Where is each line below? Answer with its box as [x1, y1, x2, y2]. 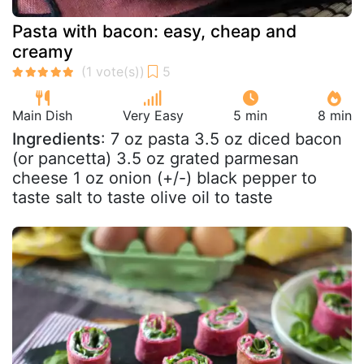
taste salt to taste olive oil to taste [12, 187, 273, 207]
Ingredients [12, 128, 101, 149]
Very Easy [122, 106, 184, 123]
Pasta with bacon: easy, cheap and [12, 20, 297, 41]
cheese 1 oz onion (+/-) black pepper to [12, 167, 317, 188]
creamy [12, 41, 73, 62]
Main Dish [12, 106, 72, 123]
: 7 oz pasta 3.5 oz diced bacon [101, 128, 342, 149]
